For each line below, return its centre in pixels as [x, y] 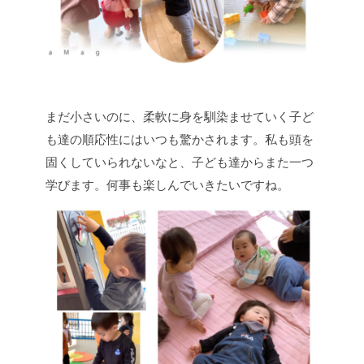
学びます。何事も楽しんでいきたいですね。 [167, 185]
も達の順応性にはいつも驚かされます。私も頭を [180, 140]
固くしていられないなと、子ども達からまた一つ [180, 162]
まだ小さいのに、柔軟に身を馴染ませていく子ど [180, 117]
